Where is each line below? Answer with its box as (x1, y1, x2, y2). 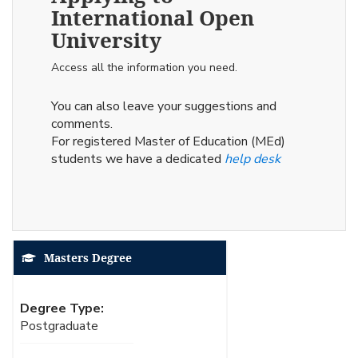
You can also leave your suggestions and (51, 97, 276, 115)
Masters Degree (44, 249, 132, 265)
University (51, 25, 161, 54)
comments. (51, 114, 113, 133)
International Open (51, 2, 254, 32)
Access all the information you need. (51, 59, 237, 75)
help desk (225, 149, 280, 168)
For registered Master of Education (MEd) (51, 132, 285, 150)
